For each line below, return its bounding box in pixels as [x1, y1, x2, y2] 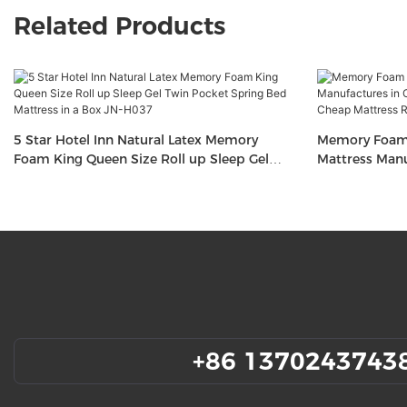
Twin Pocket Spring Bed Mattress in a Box [14, 169, 280, 186]
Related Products [14, 10, 225, 41]
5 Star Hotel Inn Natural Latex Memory [14, 131, 258, 148]
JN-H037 [14, 188, 69, 205]
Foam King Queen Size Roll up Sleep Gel [14, 150, 269, 167]
